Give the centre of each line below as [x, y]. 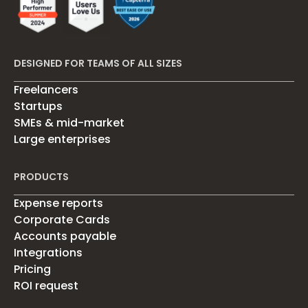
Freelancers [46, 89]
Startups [38, 106]
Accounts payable [65, 236]
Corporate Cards [62, 219]
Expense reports [58, 203]
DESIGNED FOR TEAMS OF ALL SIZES [98, 63]
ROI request [46, 285]
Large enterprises [62, 139]
